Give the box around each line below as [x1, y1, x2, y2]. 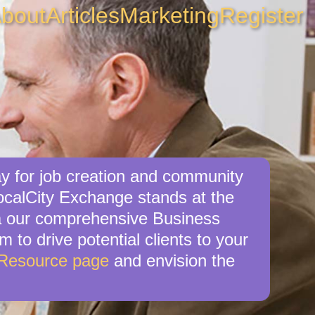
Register [219, 3, 304, 28]
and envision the [109, 250, 235, 270]
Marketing [120, 3, 219, 28]
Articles [46, 3, 120, 28]
